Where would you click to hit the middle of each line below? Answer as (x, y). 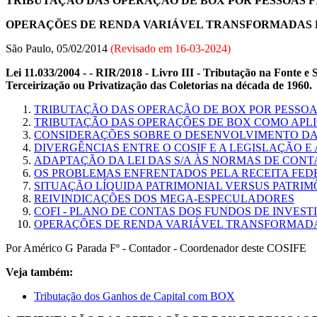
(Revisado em (143, 48)
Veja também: (39, 272)
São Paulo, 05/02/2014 (58, 48)
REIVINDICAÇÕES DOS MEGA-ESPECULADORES (164, 198)
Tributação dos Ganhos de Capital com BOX (134, 296)
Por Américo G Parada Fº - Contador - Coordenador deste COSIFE (156, 248)
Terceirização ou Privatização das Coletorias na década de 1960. (159, 85)
